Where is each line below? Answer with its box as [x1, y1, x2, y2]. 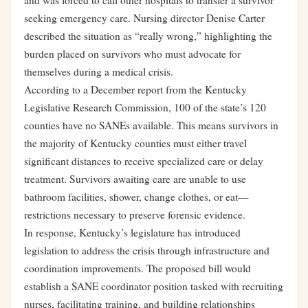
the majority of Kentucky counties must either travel [24, 136, 247, 150]
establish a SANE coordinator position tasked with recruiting [24, 279, 283, 293]
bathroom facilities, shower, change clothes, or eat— [24, 190, 249, 203]
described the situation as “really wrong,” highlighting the [24, 29, 272, 43]
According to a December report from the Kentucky [24, 82, 247, 96]
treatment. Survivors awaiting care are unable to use [24, 172, 246, 186]
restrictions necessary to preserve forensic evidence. [24, 208, 245, 221]
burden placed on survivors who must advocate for [24, 47, 241, 60]
